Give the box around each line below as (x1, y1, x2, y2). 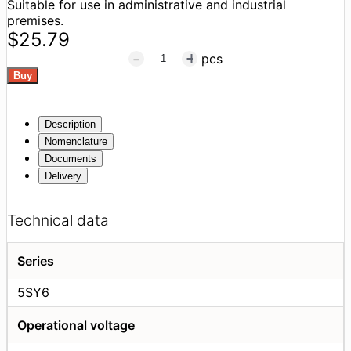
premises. (7, 12, 63, 28)
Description (45, 118, 96, 130)
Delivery (45, 169, 81, 182)
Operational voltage (17, 317, 135, 333)
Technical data (7, 210, 109, 230)
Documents (45, 152, 96, 165)
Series (17, 252, 54, 269)
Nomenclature (45, 135, 107, 147)
